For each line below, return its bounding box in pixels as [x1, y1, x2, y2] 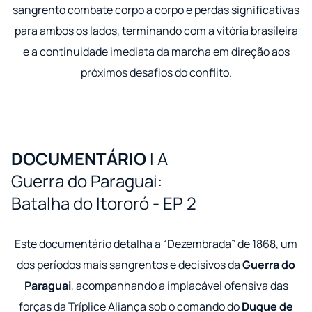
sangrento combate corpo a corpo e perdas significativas [13, 2, 299, 18]
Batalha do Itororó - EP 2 [11, 192, 196, 215]
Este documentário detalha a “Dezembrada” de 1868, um [15, 236, 297, 252]
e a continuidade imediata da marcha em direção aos [22, 44, 290, 60]
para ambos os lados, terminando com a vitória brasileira [14, 23, 298, 39]
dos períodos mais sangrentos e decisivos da [17, 257, 242, 273]
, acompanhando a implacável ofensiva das [70, 278, 288, 294]
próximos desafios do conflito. [80, 65, 232, 81]
